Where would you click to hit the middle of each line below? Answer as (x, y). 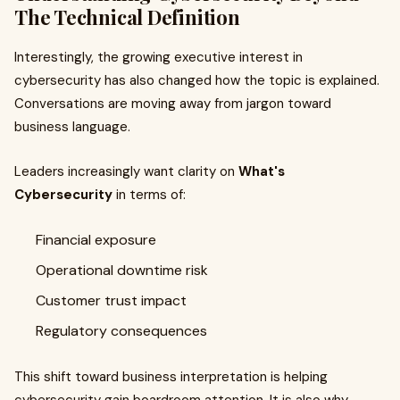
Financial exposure (96, 240)
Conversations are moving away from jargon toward (173, 104)
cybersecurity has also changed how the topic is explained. (197, 80)
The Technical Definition (127, 17)
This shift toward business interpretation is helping (171, 377)
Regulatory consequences (121, 331)
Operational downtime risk (122, 270)
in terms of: (149, 195)
